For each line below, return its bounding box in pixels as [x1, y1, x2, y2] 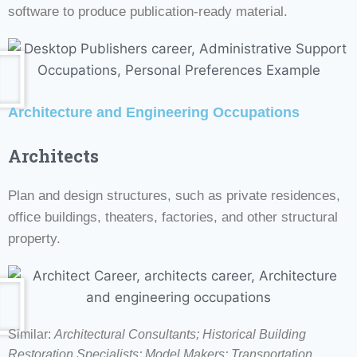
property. [8, 230, 61, 246]
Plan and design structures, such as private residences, [8, 187, 340, 203]
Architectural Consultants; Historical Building [54, 327, 306, 341]
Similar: [8, 327, 54, 341]
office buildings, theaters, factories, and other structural [8, 209, 338, 225]
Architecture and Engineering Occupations [8, 104, 300, 120]
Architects [8, 143, 99, 167]
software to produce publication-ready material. [8, 3, 288, 19]
